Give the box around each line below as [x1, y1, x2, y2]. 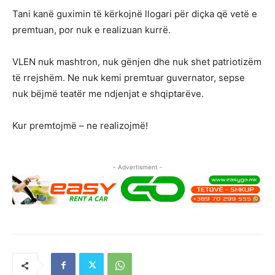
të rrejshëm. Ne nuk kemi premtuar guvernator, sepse [12, 71, 245, 83]
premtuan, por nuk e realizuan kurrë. [12, 23, 171, 36]
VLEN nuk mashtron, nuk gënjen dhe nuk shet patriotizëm [12, 55, 261, 68]
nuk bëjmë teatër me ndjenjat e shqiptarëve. [12, 87, 204, 99]
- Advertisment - [112, 163, 163, 171]
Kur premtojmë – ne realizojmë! [12, 119, 148, 131]
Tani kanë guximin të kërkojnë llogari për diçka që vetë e [12, 7, 257, 20]
